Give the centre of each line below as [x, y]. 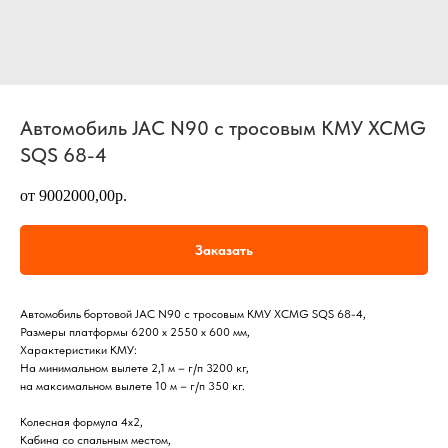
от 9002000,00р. [73, 195]
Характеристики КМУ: [78, 350]
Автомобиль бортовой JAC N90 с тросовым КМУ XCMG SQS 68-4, [193, 314]
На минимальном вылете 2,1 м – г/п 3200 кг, [134, 368]
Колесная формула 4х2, [81, 422]
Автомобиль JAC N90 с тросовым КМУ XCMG [223, 128]
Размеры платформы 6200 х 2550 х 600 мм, [135, 332]
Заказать [224, 250]
